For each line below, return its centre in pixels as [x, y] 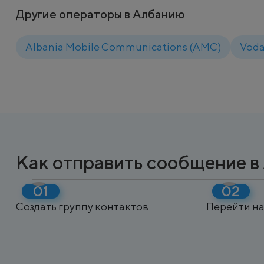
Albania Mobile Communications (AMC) [123, 47]
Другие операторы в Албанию [100, 14]
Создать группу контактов [82, 207]
